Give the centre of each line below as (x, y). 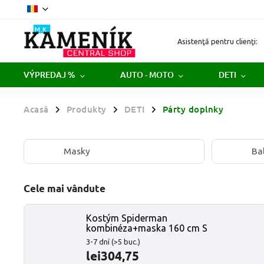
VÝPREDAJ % (49, 75)
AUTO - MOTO (147, 75)
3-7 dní (99, 242)
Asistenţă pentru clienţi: (217, 41)
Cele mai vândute (65, 188)
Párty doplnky (193, 109)
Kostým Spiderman (127, 218)
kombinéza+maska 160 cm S (147, 228)
